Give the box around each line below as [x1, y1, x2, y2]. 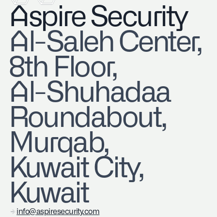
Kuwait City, [9, 155, 143, 183]
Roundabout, [9, 104, 166, 133]
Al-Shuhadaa [9, 79, 170, 108]
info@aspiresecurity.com [16, 208, 100, 216]
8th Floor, [9, 54, 137, 82]
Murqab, [9, 129, 128, 158]
